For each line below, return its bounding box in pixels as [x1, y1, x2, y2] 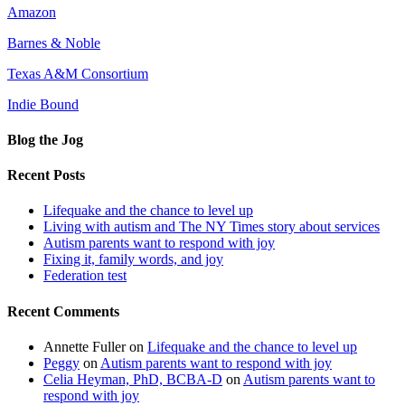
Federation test [43, 268, 127, 284]
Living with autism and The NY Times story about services [43, 219, 380, 235]
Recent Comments [7, 303, 119, 319]
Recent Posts [7, 167, 85, 184]
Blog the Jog [7, 131, 83, 147]
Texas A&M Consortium [7, 65, 148, 81]
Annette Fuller [43, 338, 126, 354]
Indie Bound [7, 96, 79, 112]
